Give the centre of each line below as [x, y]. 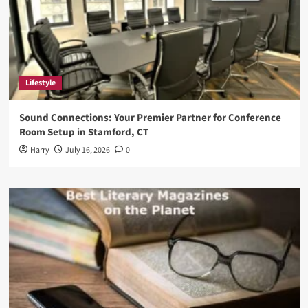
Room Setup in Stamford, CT [84, 132]
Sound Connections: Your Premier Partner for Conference [150, 118]
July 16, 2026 [87, 150]
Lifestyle [40, 82]
